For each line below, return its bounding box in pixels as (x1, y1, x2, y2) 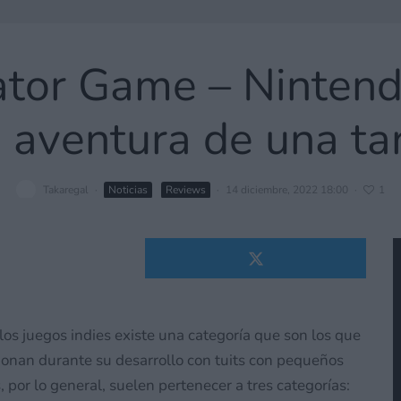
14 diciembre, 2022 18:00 (226, 182, 348, 197)
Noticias (108, 182, 148, 197)
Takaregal (43, 182, 89, 197)
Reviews (166, 182, 206, 197)
